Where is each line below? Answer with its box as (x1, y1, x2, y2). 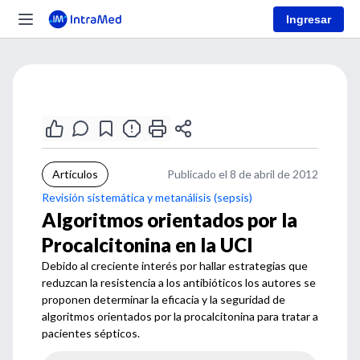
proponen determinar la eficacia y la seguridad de (42, 292, 285, 306)
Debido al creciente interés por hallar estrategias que (42, 259, 308, 272)
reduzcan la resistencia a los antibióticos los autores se (42, 276, 316, 289)
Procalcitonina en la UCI (42, 233, 253, 256)
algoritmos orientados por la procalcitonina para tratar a (42, 309, 318, 323)
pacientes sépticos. (42, 326, 140, 340)
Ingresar (286, 12, 331, 26)
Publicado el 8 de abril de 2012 (167, 167, 318, 181)
